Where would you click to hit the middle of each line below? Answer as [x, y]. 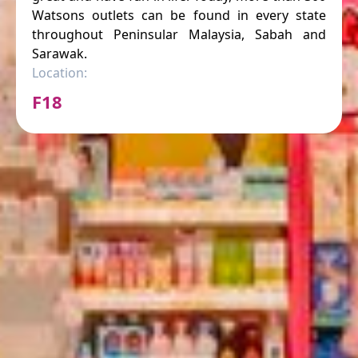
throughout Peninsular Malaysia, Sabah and [179, 34]
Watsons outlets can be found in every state [179, 15]
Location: [60, 72]
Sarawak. [60, 53]
